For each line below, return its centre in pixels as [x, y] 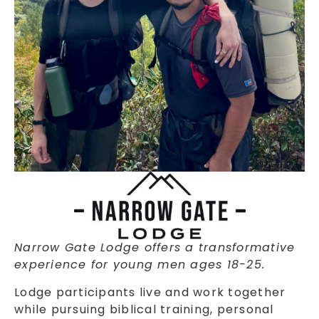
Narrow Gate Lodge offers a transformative [155, 248]
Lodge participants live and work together [150, 292]
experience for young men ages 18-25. [140, 265]
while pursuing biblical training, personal [144, 309]
